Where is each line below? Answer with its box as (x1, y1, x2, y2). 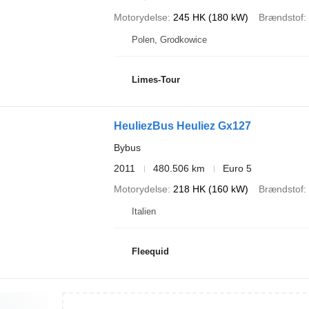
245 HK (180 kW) (172, 12, 248, 23)
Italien (131, 206, 156, 217)
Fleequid (131, 246, 169, 257)
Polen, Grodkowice (131, 34, 207, 45)
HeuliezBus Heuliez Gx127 (113, 120, 251, 132)
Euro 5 (222, 163, 252, 174)
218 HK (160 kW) (172, 183, 248, 195)
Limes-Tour (131, 74, 180, 85)
